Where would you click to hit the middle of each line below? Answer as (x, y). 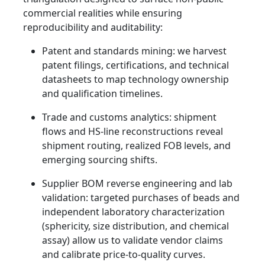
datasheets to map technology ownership (135, 80)
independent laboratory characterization (133, 212)
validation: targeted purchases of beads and (141, 198)
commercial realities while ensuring (103, 13)
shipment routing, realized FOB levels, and (136, 146)
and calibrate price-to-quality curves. (124, 255)
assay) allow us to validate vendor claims (132, 240)
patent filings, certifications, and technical (135, 65)
